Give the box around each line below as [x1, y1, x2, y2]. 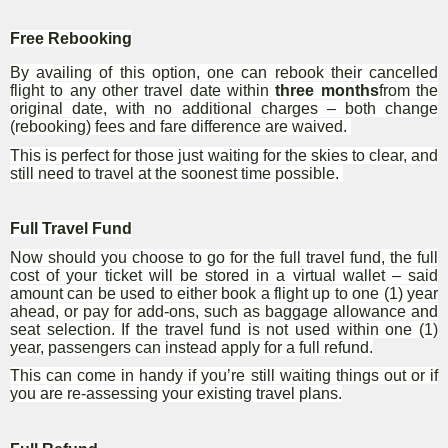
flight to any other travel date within [10, 82, 276, 100]
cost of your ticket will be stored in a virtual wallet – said [10, 266, 438, 284]
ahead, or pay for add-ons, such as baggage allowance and [10, 302, 438, 320]
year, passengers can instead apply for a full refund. [10, 338, 373, 356]
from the [378, 82, 439, 100]
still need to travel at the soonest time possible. [10, 164, 343, 182]
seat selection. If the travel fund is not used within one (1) [10, 320, 438, 338]
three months [275, 82, 379, 100]
